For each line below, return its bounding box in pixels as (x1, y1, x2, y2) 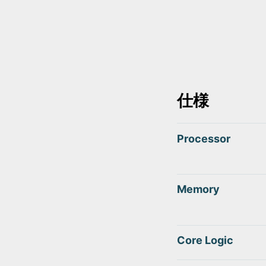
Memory (177, 183, 220, 196)
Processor (177, 132, 230, 145)
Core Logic (177, 233, 233, 246)
